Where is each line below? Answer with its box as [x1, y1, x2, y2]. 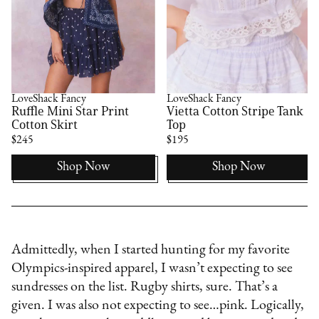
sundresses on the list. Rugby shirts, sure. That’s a [11, 280, 278, 295]
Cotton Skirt [11, 117, 78, 133]
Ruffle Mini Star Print [11, 103, 130, 120]
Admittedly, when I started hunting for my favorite [11, 243, 291, 258]
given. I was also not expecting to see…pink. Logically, [11, 298, 305, 313]
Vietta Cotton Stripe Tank [167, 103, 304, 120]
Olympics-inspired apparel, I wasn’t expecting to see [11, 261, 293, 276]
